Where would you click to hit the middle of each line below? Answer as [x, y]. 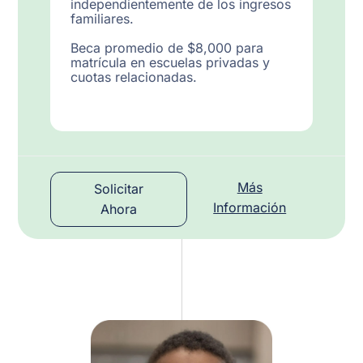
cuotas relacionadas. [134, 77]
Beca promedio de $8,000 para [167, 47]
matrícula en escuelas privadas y [171, 62]
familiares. [102, 18]
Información [250, 207]
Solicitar [119, 188]
